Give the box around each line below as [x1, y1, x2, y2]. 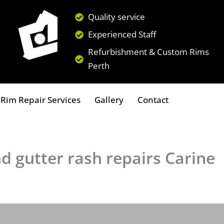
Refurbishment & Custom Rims [88, 46, 209, 57]
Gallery [94, 93, 123, 105]
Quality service [88, 11, 145, 22]
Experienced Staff [88, 28, 156, 40]
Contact [137, 93, 168, 105]
